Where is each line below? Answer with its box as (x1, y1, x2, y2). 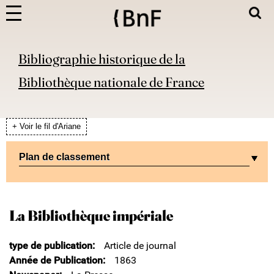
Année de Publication (9, 254, 103, 266)
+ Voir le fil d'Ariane (12, 121, 81, 131)
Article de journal (104, 239, 176, 251)
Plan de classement (19, 151, 109, 162)
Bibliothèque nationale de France (18, 74, 204, 91)
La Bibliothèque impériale (9, 206, 173, 224)
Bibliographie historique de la (18, 51, 185, 67)
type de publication (9, 239, 92, 251)
